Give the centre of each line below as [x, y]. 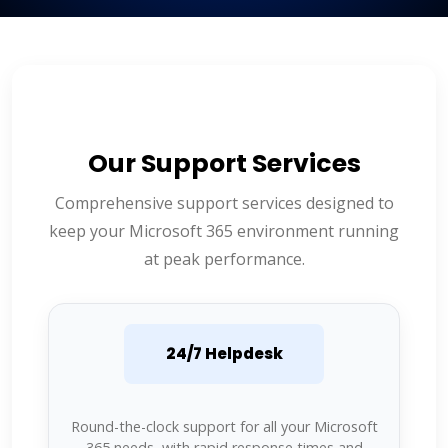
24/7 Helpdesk [224, 353]
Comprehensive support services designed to [224, 202]
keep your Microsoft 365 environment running [224, 230]
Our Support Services [224, 163]
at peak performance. [224, 258]
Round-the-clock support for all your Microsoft [224, 426]
